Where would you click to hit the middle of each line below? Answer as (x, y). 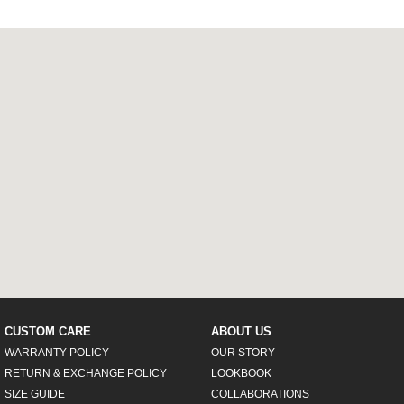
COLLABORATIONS (260, 394)
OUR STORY (243, 352)
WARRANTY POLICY (57, 352)
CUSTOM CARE (48, 331)
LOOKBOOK (241, 373)
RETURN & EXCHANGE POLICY (86, 373)
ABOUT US (241, 331)
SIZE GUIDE (35, 394)
